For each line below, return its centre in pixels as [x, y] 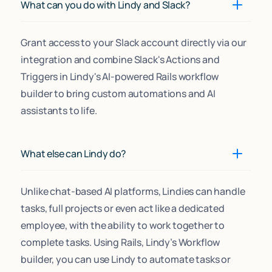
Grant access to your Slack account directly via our [134, 42]
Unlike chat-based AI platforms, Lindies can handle [133, 191]
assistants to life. [59, 110]
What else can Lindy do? [74, 153]
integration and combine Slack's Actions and [120, 59]
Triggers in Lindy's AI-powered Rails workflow [120, 76]
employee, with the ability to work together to [123, 225]
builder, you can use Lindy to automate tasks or [126, 259]
